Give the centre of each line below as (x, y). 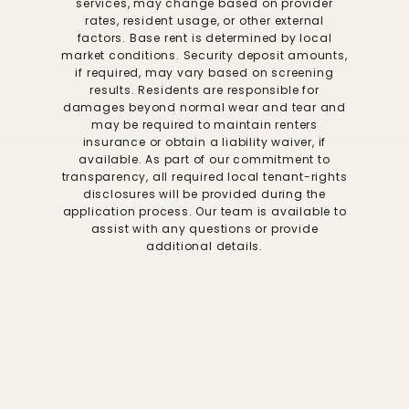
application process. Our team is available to (204, 211)
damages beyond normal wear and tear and (204, 107)
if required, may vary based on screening (204, 72)
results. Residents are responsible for (204, 89)
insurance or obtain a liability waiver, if (204, 142)
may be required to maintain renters (204, 124)
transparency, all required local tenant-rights (204, 176)
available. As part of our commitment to (204, 159)
